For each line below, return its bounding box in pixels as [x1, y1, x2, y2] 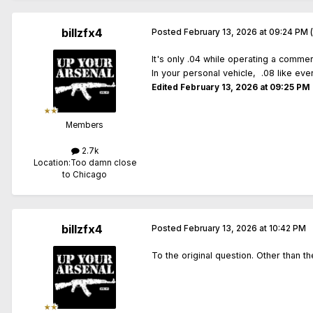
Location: [33, 157, 71, 168]
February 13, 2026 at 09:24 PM [184, 27, 308, 37]
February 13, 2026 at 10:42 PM [184, 223, 306, 233]
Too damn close [70, 157, 136, 168]
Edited [152, 82, 180, 92]
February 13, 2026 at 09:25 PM [180, 82, 310, 92]
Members [66, 119, 103, 130]
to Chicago [62, 169, 107, 180]
